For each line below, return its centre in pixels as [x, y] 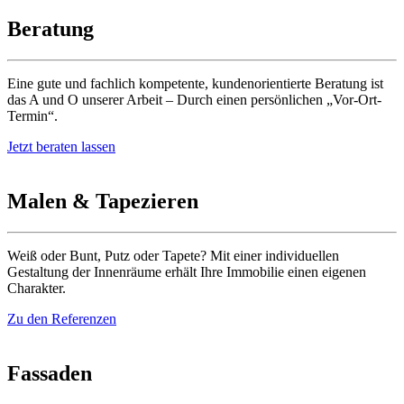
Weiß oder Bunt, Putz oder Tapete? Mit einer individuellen [173, 256]
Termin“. [32, 116]
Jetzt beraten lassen [61, 147]
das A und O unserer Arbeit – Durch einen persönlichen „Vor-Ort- [194, 100]
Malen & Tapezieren [103, 202]
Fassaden [50, 373]
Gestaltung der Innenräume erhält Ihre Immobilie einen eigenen [187, 272]
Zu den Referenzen [62, 319]
